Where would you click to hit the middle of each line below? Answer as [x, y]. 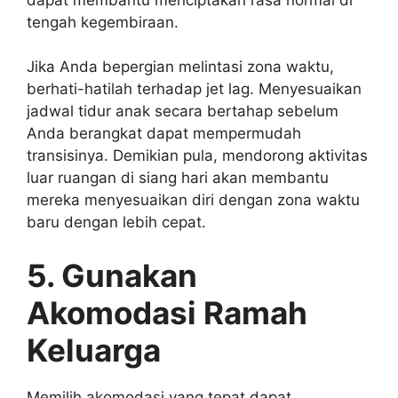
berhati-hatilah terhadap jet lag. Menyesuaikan [194, 89]
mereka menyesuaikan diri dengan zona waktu [193, 200]
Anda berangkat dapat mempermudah [164, 133]
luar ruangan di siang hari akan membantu [178, 178]
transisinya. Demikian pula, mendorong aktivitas [197, 155]
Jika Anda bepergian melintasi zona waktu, [180, 67]
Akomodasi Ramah [167, 312]
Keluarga [94, 350]
